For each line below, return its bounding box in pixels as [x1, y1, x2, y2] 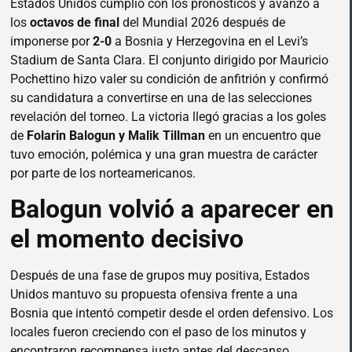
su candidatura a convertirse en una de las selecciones [10, 90, 312, 105]
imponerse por [10, 33, 93, 49]
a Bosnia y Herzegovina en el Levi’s [112, 33, 308, 49]
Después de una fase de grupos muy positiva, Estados [10, 268, 310, 284]
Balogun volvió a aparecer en [10, 194, 334, 225]
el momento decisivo [10, 224, 244, 255]
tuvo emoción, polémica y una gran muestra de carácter [10, 146, 317, 162]
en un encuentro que [205, 127, 321, 143]
